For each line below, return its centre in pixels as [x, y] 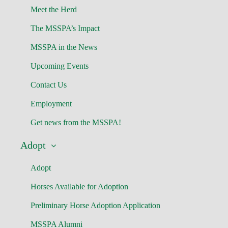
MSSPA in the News [64, 47]
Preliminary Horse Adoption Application [95, 205]
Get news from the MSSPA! [76, 122]
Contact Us [49, 85]
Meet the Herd [54, 9]
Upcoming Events [60, 66]
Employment [51, 104]
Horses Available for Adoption [79, 187]
